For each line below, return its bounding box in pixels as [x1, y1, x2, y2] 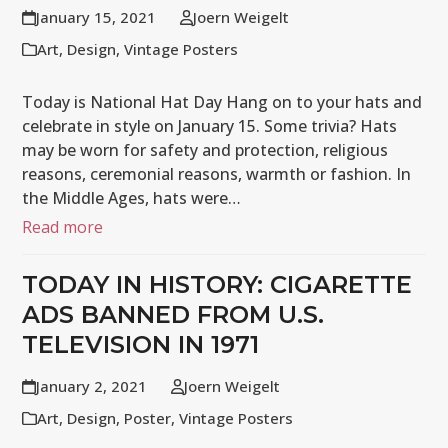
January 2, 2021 [35, 376, 147, 396]
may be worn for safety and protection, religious [22, 139, 389, 161]
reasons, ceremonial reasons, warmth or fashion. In [22, 163, 412, 185]
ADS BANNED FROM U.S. [22, 300, 325, 329]
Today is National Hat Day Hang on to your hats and [22, 91, 423, 113]
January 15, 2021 [35, 7, 156, 27]
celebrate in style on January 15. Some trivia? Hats [22, 115, 398, 137]
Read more [22, 216, 104, 238]
